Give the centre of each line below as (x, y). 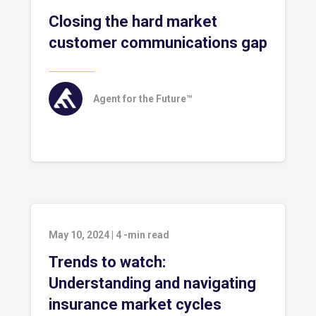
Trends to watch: (107, 262)
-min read (146, 235)
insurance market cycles (135, 304)
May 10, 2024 (79, 235)
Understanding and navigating (152, 283)
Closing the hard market (133, 22)
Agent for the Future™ (143, 99)
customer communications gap (158, 43)
